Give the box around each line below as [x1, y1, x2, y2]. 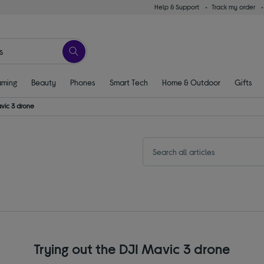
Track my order [211, 2, 255, 11]
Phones [70, 77, 95, 87]
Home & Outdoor [161, 77, 220, 87]
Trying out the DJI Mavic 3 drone [34, 240, 230, 257]
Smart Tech [109, 77, 148, 87]
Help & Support [154, 2, 199, 11]
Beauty [31, 77, 56, 87]
